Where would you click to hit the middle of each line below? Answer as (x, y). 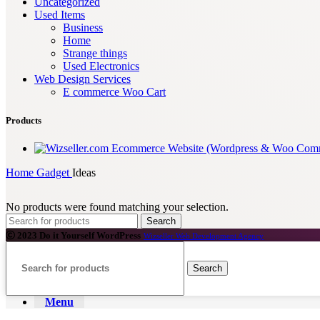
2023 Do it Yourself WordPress (78, 235)
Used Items (60, 15)
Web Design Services (82, 79)
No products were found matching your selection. (117, 206)
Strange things (95, 54)
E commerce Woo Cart (114, 92)
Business (83, 28)
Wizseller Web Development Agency (204, 235)
